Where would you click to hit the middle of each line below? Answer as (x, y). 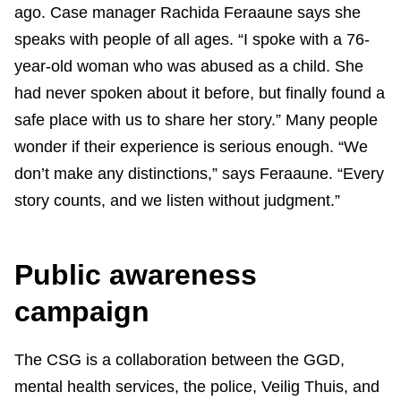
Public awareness (136, 275)
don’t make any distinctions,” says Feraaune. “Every (199, 174)
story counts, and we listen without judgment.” (177, 201)
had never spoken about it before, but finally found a (200, 94)
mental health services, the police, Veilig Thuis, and (197, 387)
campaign (82, 312)
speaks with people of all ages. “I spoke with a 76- (192, 40)
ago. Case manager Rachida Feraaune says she (188, 13)
